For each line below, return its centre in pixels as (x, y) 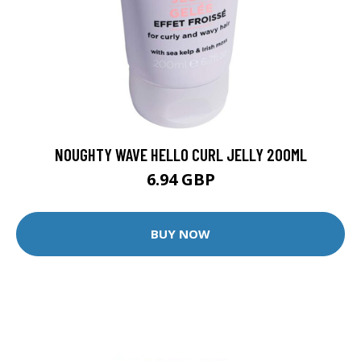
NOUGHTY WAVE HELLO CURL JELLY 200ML (180, 154)
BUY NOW (180, 234)
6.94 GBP (180, 179)
